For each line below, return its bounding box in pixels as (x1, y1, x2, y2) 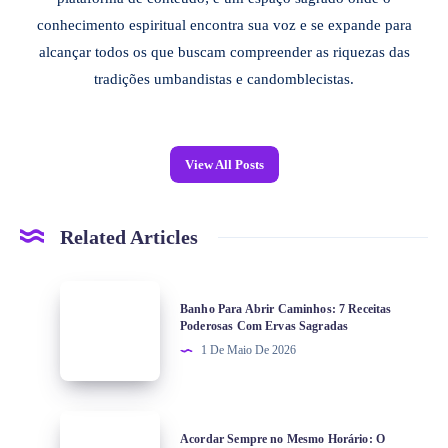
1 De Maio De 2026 (201, 343, 296, 358)
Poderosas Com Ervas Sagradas (180, 319, 349, 334)
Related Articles (60, 226, 198, 249)
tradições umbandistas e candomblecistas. (94, 71, 354, 88)
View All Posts (184, 157, 264, 173)
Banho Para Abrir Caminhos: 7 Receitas (180, 302, 392, 317)
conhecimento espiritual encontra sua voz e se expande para (36, 17, 412, 34)
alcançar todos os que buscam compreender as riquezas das (38, 44, 410, 61)
